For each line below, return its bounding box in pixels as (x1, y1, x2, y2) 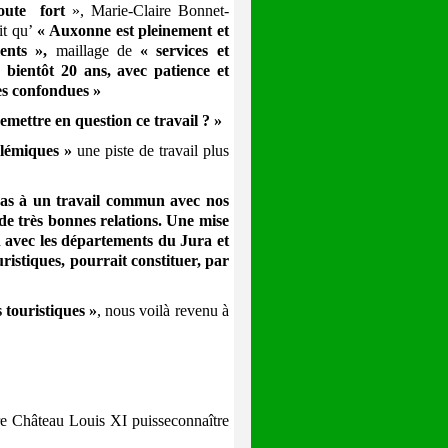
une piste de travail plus (76, 142, 229, 160)
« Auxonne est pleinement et (36, 22, 229, 40)
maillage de (55, 42, 141, 60)
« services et (140, 42, 229, 60)
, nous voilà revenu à (97, 302, 229, 320)
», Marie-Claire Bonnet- (64, 2, 229, 20)
